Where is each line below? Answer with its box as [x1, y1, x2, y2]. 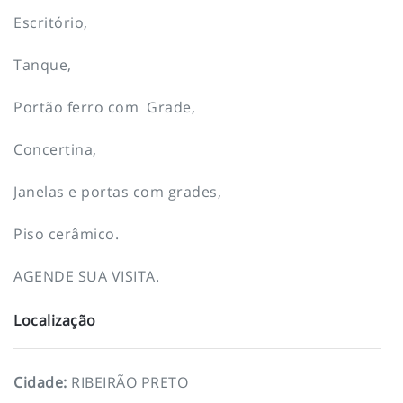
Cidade [13, 372, 64, 392]
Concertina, [13, 139, 97, 159]
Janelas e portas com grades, [13, 181, 221, 201]
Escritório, [13, 12, 88, 32]
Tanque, [13, 54, 72, 75]
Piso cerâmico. [13, 223, 119, 244]
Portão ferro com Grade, [13, 96, 195, 117]
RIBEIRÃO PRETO [71, 372, 189, 392]
